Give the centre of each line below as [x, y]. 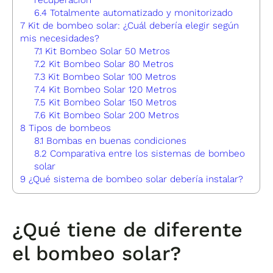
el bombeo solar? [97, 253]
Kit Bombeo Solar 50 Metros [106, 51]
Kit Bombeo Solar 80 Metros [110, 64]
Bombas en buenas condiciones [115, 140]
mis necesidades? [60, 38]
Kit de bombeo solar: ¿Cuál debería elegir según [132, 25]
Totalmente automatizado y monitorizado [140, 12]
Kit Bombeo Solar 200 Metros [113, 115]
